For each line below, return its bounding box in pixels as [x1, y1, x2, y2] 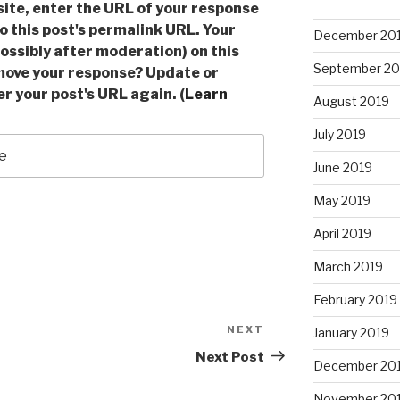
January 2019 [312, 325, 389, 341]
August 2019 [312, 94, 389, 110]
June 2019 [312, 160, 372, 176]
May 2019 [312, 193, 371, 209]
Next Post [196, 348, 265, 365]
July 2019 [312, 127, 366, 143]
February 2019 [312, 292, 397, 308]
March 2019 [312, 259, 383, 275]
